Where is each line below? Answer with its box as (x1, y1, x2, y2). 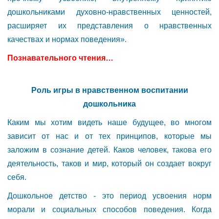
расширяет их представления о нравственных (7, 21, 212, 30)
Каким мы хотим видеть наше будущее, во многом (7, 118, 212, 127)
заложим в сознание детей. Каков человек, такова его (7, 145, 212, 154)
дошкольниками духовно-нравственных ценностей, (7, 7, 212, 16)
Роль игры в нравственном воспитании (31, 86, 188, 94)
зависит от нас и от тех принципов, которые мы (7, 131, 212, 140)
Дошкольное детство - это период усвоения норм (7, 191, 212, 200)
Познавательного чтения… (7, 53, 113, 62)
